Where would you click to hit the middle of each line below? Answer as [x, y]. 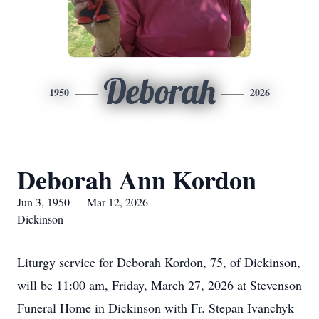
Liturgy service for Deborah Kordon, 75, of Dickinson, [159, 262]
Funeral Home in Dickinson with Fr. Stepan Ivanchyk [156, 308]
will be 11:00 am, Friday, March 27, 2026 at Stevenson [159, 285]
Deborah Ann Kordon [137, 179]
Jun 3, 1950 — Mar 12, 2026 [83, 202]
